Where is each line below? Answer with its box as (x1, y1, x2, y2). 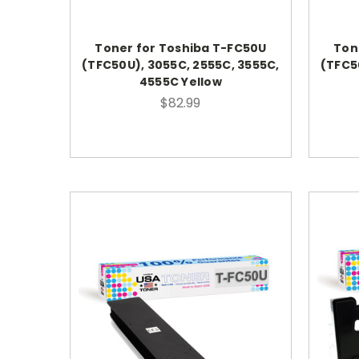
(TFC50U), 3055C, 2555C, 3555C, (82, 56, 280, 73)
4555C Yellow (139, 73, 222, 90)
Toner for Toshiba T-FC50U (95, 39, 267, 56)
